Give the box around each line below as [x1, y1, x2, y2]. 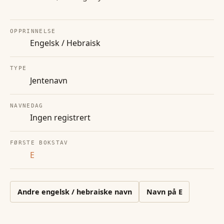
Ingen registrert [30, 112, 90, 123]
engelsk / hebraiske [41, 186, 112, 196]
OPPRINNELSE [10, 28, 56, 35]
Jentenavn [30, 74, 67, 86]
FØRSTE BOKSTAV [10, 139, 68, 146]
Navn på [146, 186, 178, 196]
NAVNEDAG [10, 102, 43, 109]
